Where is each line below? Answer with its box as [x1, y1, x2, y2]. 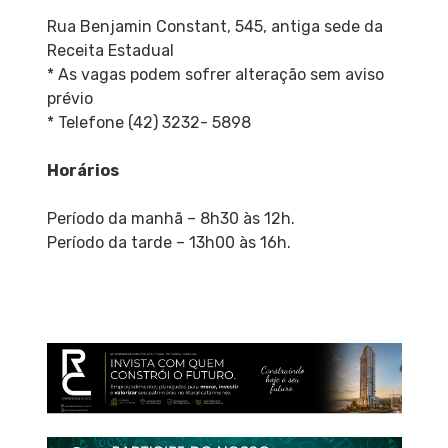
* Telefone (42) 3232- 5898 [46, 113, 251, 133]
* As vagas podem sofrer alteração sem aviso [46, 65, 384, 85]
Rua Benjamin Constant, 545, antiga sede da [46, 17, 383, 37]
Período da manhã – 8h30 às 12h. [46, 209, 295, 229]
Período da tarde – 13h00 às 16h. [46, 233, 291, 253]
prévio [46, 89, 93, 109]
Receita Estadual [46, 41, 174, 61]
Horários [46, 161, 119, 181]
